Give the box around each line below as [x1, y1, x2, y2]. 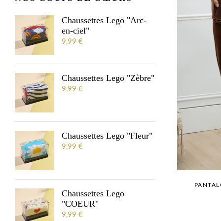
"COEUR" [62, 199, 99, 209]
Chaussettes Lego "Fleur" [62, 131, 152, 141]
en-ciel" [62, 26, 89, 36]
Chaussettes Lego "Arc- [62, 15, 147, 25]
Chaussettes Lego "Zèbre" [62, 73, 154, 83]
